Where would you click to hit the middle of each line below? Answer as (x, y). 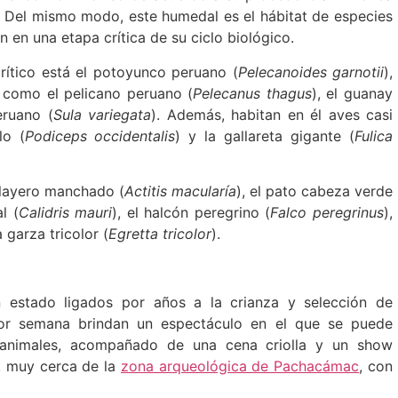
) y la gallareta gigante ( (265, 135)
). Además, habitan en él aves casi (272, 114)
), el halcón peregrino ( (191, 212)
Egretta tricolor (160, 233)
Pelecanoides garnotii (311, 72)
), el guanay (352, 93)
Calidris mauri (65, 212)
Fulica (374, 135)
